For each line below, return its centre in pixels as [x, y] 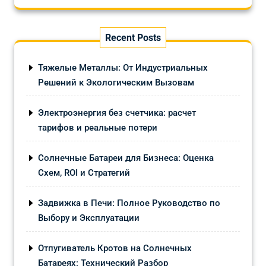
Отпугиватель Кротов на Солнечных [115, 248]
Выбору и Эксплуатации [89, 218]
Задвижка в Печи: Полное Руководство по [129, 203]
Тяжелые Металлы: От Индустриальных [123, 67]
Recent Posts [133, 37]
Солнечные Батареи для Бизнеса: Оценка [126, 158]
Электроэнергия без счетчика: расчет [117, 113]
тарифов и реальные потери [98, 127]
